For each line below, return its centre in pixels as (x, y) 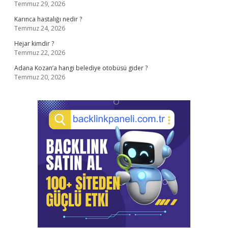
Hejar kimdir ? (34, 44)
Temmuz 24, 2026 (40, 28)
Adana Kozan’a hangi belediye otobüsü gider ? (81, 68)
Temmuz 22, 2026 (40, 53)
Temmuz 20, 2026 (40, 77)
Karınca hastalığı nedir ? (48, 19)
